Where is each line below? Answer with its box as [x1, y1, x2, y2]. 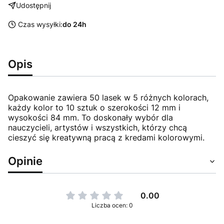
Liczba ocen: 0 [91, 201, 133, 209]
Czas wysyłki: [18, 19, 62, 28]
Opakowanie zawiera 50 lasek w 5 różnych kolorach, [8, 92, 208, 102]
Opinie [8, 153, 42, 167]
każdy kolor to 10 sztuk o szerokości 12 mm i [8, 102, 180, 112]
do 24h [62, 19, 86, 28]
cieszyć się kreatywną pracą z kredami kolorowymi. [8, 132, 204, 142]
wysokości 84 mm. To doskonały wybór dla [8, 112, 173, 122]
